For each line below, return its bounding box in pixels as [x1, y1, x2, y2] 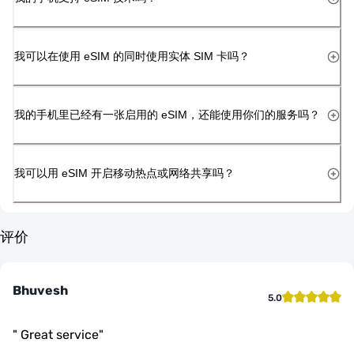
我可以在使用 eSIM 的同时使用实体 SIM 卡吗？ [14, 49, 250, 62]
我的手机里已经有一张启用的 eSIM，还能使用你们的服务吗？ [14, 107, 320, 121]
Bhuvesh [13, 282, 68, 298]
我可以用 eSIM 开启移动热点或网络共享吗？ [14, 166, 235, 179]
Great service [17, 326, 99, 342]
